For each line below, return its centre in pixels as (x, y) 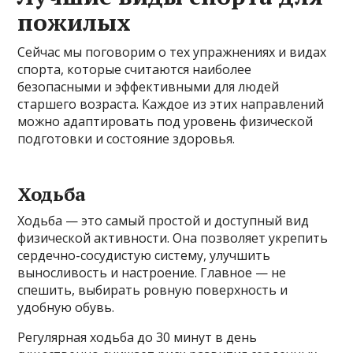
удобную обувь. (66, 307)
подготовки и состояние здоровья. (126, 138)
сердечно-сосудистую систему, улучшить (144, 255)
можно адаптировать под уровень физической (165, 121)
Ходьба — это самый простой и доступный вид (163, 220)
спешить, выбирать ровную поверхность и (153, 290)
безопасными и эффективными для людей (149, 86)
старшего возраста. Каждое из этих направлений (171, 104)
